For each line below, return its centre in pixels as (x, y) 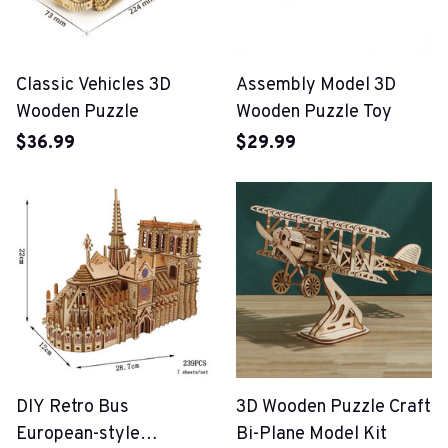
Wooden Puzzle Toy (314, 112)
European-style (78, 434)
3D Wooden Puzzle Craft (333, 407)
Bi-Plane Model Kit (311, 434)
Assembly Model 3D (316, 85)
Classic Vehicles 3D (93, 85)
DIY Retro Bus (72, 407)
